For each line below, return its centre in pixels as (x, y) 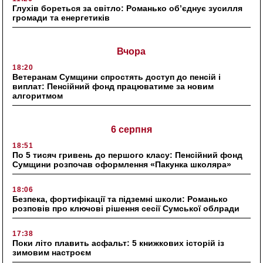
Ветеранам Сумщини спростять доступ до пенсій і (117, 77)
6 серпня (131, 130)
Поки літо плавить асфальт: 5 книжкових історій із (119, 243)
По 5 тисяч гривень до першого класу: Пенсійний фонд (128, 155)
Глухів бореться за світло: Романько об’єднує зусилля (128, 9)
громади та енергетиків (61, 18)
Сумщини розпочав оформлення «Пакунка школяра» (122, 165)
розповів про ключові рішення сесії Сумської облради (126, 209)
